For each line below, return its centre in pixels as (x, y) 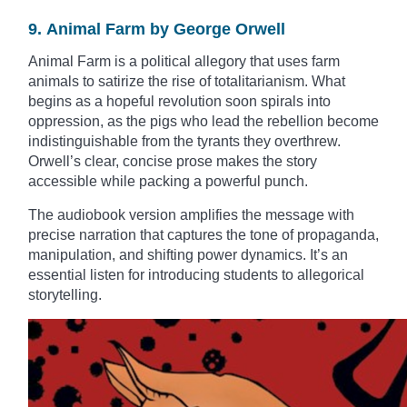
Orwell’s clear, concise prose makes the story (173, 162)
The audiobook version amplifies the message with (191, 215)
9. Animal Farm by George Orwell (157, 30)
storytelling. (65, 295)
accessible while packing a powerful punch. (168, 182)
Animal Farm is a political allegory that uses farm (184, 62)
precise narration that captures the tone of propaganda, (203, 235)
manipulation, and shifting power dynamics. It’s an (188, 255)
